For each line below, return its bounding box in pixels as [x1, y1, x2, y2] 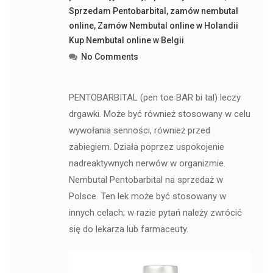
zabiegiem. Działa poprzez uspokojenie [68, 141, 224, 153]
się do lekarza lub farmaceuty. [68, 224, 188, 235]
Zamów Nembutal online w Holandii [97, 21, 238, 31]
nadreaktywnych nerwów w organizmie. [68, 158, 225, 169]
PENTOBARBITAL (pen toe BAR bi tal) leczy [68, 92, 241, 104]
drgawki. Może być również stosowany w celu [68, 108, 250, 120]
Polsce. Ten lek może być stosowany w [68, 191, 226, 202]
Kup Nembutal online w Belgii [68, 35, 184, 46]
